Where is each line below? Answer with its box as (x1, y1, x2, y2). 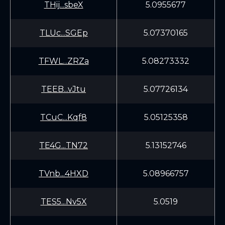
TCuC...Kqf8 (40, 113, 87, 122)
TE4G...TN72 (39, 141, 88, 150)
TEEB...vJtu (41, 84, 86, 94)
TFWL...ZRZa (38, 56, 89, 66)
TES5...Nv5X (40, 197, 87, 206)
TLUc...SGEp (39, 28, 88, 38)
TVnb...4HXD (39, 169, 88, 178)
